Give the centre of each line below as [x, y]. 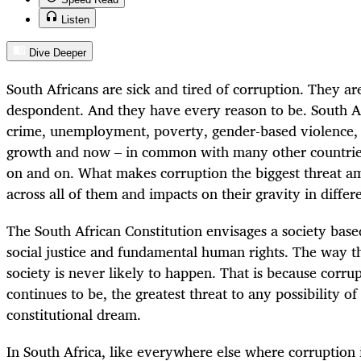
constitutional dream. [74, 314]
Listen [75, 20]
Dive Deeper [58, 53]
